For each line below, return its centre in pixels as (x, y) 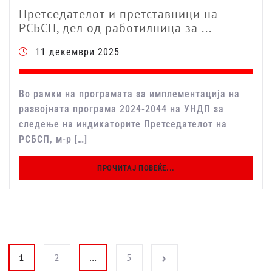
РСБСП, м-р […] (53, 140)
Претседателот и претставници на (118, 14)
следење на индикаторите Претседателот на (123, 124)
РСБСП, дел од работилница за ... (115, 28)
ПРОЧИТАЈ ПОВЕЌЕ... (136, 168)
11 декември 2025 (77, 52)
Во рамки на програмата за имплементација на (129, 94)
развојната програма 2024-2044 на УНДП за (121, 109)
